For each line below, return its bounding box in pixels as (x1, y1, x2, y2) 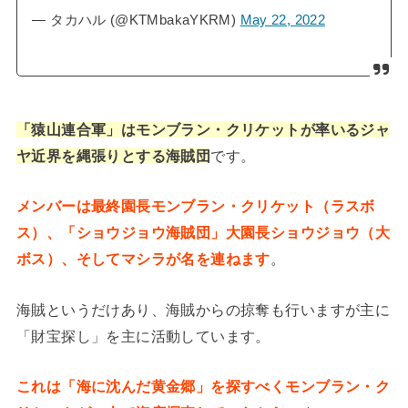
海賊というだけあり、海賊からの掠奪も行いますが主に (15, 301, 391, 318)
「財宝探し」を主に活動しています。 (15, 327, 270, 344)
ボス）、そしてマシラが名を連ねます (15, 250, 270, 268)
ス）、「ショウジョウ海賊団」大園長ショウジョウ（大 (15, 224, 391, 241)
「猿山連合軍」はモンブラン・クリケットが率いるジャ (15, 121, 391, 138)
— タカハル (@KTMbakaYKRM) (32, 13, 240, 28)
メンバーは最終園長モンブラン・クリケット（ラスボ (15, 198, 375, 215)
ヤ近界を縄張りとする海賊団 (15, 148, 211, 165)
